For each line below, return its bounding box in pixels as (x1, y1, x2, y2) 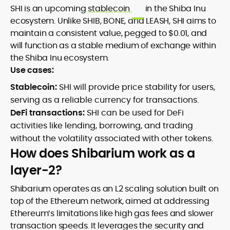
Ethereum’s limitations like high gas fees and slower (10, 207, 214, 220)
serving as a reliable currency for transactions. (10, 94, 199, 106)
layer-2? (10, 162, 62, 179)
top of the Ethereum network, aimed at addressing (10, 195, 209, 207)
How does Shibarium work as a (10, 145, 195, 162)
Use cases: (10, 64, 54, 76)
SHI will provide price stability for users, (57, 81, 215, 93)
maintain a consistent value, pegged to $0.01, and (10, 27, 207, 40)
